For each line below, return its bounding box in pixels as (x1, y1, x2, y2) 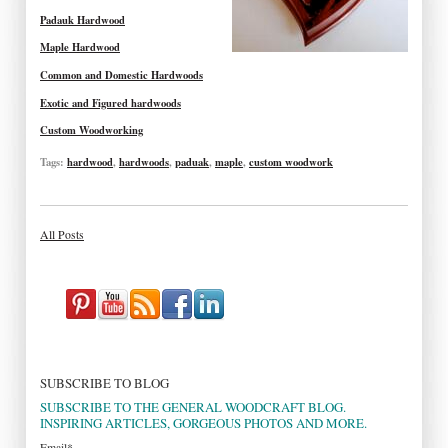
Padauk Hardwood (40, 11, 125, 28)
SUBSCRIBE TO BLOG (40, 373, 169, 392)
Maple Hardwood (40, 39, 120, 56)
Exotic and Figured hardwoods (40, 94, 181, 111)
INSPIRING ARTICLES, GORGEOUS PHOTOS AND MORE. (40, 413, 367, 432)
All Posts (40, 226, 84, 242)
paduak (175, 153, 209, 170)
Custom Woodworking (40, 122, 143, 139)
